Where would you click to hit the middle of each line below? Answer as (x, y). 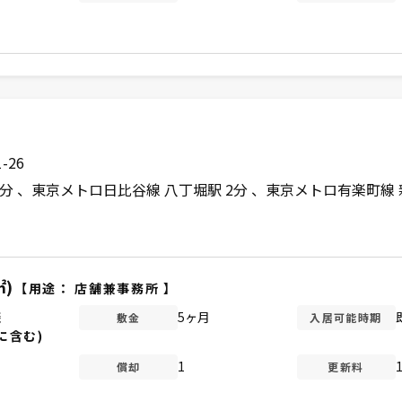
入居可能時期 (346, 317)
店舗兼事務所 (117, 288)
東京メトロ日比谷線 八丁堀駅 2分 (141, 189)
